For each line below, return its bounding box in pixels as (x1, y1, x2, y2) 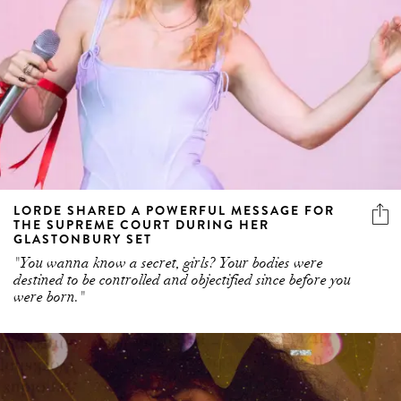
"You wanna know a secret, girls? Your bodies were (13, 253, 323, 272)
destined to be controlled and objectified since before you (13, 270, 351, 289)
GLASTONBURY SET (13, 229, 152, 248)
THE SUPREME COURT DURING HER (13, 215, 269, 234)
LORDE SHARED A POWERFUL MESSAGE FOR (13, 200, 335, 219)
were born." (13, 287, 85, 306)
